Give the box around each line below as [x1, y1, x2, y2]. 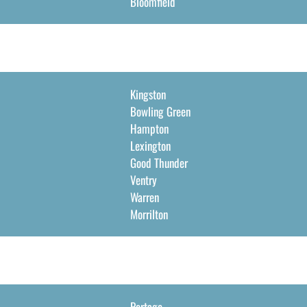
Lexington [130, 137, 171, 154]
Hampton [130, 120, 169, 137]
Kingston [130, 86, 166, 103]
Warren [130, 188, 159, 206]
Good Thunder [130, 154, 188, 171]
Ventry [130, 171, 157, 188]
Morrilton [130, 206, 168, 223]
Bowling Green [130, 103, 191, 120]
